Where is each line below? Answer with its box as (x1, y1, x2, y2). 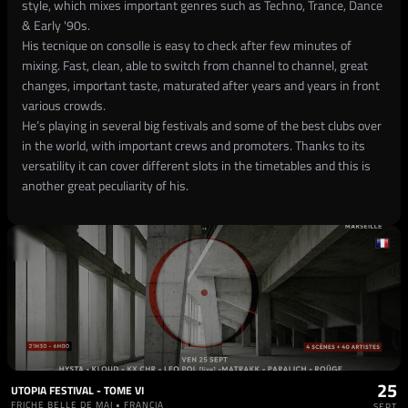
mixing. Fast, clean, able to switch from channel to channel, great (22, 56, 368, 75)
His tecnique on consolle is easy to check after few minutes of (22, 36, 352, 55)
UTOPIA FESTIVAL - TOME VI (11, 382, 144, 399)
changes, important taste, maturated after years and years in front (22, 76, 380, 95)
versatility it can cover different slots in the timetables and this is (22, 156, 371, 175)
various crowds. (22, 96, 106, 115)
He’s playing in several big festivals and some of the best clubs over (22, 116, 382, 135)
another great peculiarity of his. (22, 176, 189, 195)
